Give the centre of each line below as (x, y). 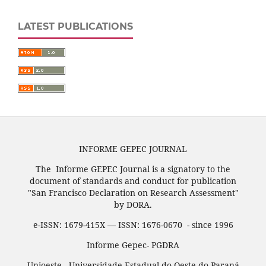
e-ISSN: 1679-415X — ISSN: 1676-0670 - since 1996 (133, 225)
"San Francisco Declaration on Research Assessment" (133, 193)
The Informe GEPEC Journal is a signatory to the (133, 169)
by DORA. (133, 205)
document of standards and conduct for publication (133, 181)
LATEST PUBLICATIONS (75, 27)
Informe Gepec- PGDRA (133, 245)
